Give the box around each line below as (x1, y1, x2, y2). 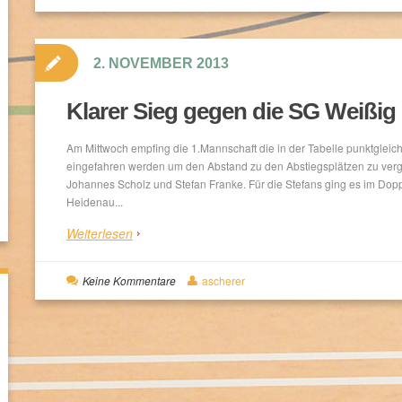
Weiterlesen (66, 223, 133, 242)
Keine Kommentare (83, 272, 176, 288)
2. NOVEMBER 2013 (93, 55, 229, 71)
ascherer (202, 272, 245, 288)
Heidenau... (66, 193, 123, 209)
